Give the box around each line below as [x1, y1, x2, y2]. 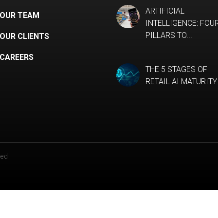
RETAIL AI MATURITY [145, 76, 217, 86]
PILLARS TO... [145, 30, 192, 40]
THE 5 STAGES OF [145, 64, 207, 74]
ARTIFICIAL [145, 6, 184, 16]
